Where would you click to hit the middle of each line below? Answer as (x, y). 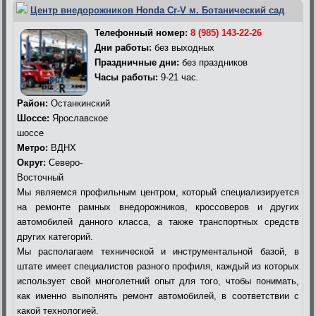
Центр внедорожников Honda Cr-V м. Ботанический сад (157, 10)
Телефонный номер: (142, 32)
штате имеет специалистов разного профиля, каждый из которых (158, 266)
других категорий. (55, 236)
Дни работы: (123, 47)
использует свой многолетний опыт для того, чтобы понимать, (158, 281)
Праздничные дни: (137, 62)
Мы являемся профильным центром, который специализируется (158, 192)
